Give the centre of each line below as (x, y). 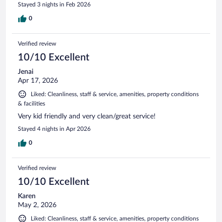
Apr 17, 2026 (38, 81)
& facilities (31, 103)
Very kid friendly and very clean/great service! (87, 116)
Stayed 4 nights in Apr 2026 (54, 129)
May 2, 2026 (37, 205)
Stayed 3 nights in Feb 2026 (54, 4)
